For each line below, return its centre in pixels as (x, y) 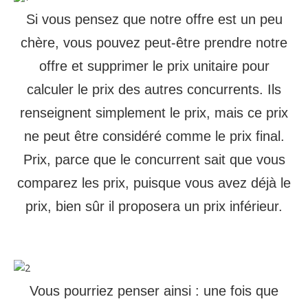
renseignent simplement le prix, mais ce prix (154, 113)
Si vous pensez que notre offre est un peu (154, 19)
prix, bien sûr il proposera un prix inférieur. (154, 206)
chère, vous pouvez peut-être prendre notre (154, 43)
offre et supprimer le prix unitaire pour (154, 66)
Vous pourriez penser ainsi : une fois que (154, 291)
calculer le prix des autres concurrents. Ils (154, 89)
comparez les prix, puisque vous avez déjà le (154, 183)
